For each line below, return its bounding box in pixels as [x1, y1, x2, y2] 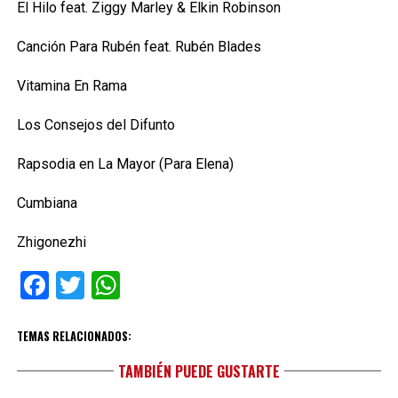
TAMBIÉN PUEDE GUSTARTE [117, 361, 280, 382]
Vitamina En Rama [16, 77, 127, 94]
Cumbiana [16, 195, 77, 211]
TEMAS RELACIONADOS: [16, 328, 131, 345]
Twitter [84, 268, 171, 302]
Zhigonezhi [16, 234, 86, 251]
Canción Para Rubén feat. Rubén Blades [16, 38, 261, 55]
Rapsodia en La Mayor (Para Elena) [16, 155, 234, 172]
